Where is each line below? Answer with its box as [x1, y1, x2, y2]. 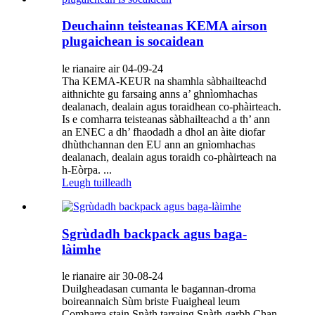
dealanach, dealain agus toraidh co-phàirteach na [62, 151, 276, 164]
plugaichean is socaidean [62, 34, 204, 49]
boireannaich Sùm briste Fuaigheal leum [62, 295, 240, 308]
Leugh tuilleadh [62, 176, 131, 189]
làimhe [62, 241, 101, 257]
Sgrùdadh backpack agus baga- [62, 226, 247, 241]
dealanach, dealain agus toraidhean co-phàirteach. [62, 101, 281, 113]
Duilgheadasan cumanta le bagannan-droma [62, 283, 256, 295]
